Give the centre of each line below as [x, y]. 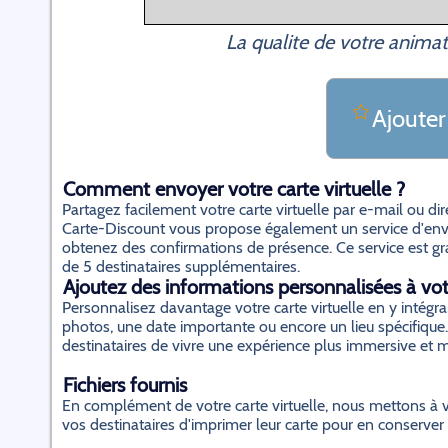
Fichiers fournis [125, 385]
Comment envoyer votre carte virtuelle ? [234, 189]
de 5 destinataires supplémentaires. [181, 266]
